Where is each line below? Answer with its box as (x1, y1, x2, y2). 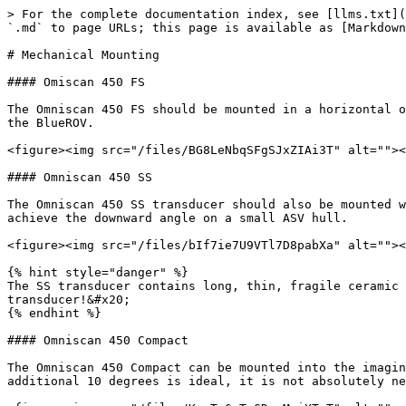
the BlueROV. (7, 116, 94, 130)
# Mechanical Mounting (7, 48, 159, 62)
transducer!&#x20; (7, 293, 130, 306)
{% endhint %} (7, 306, 101, 320)
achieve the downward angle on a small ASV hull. (7, 211, 348, 225)
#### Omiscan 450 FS (7, 75, 145, 89)
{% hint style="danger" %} (7, 266, 188, 279)
